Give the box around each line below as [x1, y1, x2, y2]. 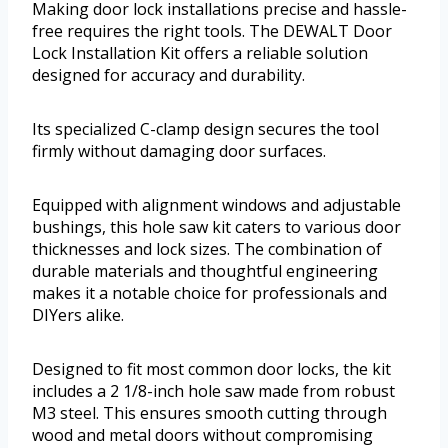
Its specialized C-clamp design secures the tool [32, 118, 379, 141]
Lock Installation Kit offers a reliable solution [32, 42, 368, 65]
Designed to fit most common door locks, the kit [32, 358, 391, 381]
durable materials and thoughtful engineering [32, 260, 378, 283]
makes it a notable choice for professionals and [32, 282, 387, 305]
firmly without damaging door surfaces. [32, 140, 326, 163]
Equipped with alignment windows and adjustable [32, 194, 401, 217]
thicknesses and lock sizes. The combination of [32, 238, 382, 261]
